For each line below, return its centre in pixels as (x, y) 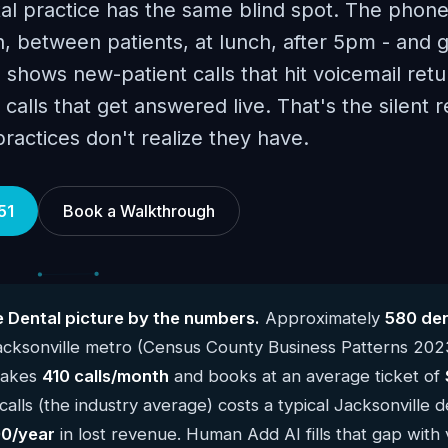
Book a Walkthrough (139, 211)
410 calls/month (105, 376)
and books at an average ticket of (307, 376)
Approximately (322, 318)
